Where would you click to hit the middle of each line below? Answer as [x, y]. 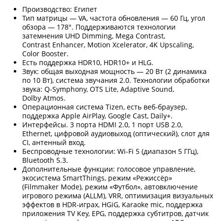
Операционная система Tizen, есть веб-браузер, [105, 107]
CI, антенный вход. [55, 142]
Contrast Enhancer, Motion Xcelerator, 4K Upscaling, [108, 44]
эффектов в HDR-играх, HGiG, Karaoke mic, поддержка [112, 204]
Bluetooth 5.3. [46, 160]
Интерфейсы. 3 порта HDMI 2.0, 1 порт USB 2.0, [102, 124]
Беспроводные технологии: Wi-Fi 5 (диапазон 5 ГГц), [110, 151]
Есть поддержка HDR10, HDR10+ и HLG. [89, 62]
